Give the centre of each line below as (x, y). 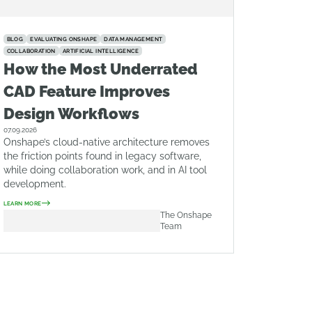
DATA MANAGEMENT (133, 39)
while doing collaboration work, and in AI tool (105, 170)
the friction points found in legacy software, (102, 156)
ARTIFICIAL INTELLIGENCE (101, 51)
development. (34, 184)
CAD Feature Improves (86, 91)
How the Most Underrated (100, 69)
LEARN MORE (22, 203)
